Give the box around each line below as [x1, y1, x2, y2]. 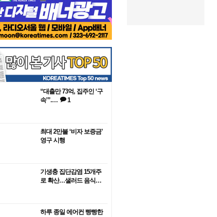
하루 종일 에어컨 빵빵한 [40, 208, 103, 216]
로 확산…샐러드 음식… [40, 177, 101, 184]
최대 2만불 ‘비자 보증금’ [40, 128, 103, 135]
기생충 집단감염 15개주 [40, 168, 101, 175]
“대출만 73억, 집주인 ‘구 [40, 88, 103, 95]
